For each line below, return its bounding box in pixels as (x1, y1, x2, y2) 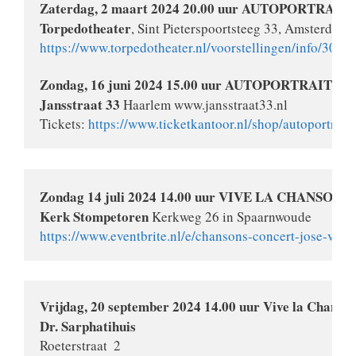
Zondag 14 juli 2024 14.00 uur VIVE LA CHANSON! (40, 186, 347, 207)
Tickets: (40, 114, 88, 133)
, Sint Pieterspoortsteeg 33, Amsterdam (131, 19, 349, 38)
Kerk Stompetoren (40, 206, 149, 226)
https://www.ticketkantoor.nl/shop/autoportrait (88, 114, 350, 133)
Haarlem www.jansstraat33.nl (120, 95, 288, 114)
